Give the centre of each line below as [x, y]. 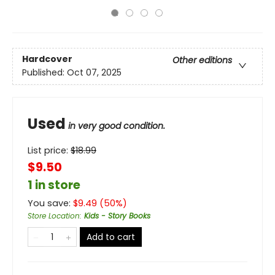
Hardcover [47, 59]
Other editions [202, 60]
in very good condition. [117, 126]
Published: [45, 73]
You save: [50, 203]
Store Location [54, 216]
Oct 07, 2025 [94, 73]
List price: [49, 150]
